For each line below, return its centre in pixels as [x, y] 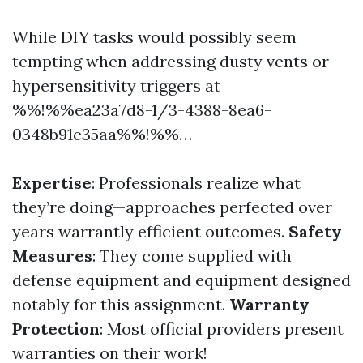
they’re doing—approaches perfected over [172, 207]
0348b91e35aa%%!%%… [102, 135]
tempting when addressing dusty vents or [171, 62]
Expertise [52, 183]
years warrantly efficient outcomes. [150, 232]
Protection [56, 329]
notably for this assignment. [121, 305]
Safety [315, 232]
